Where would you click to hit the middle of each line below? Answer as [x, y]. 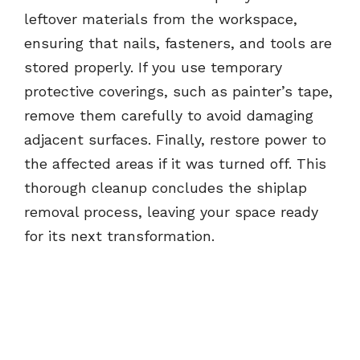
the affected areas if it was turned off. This [175, 164]
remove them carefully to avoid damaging [169, 116]
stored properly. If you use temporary [153, 67]
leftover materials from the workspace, [161, 19]
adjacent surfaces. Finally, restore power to [175, 140]
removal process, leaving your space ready [171, 212]
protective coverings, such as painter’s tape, [178, 92]
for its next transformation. [119, 236]
